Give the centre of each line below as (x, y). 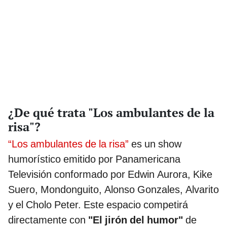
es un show (155, 144)
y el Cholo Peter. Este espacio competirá (98, 205)
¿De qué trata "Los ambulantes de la (111, 113)
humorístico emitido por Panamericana (94, 159)
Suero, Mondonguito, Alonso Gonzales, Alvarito (113, 190)
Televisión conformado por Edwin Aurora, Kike (110, 175)
